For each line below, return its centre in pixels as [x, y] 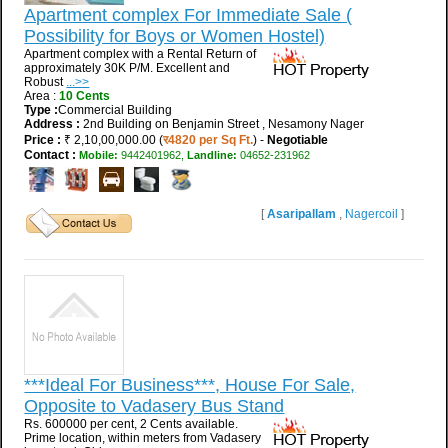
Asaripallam [301, 213]
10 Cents [85, 95]
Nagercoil [372, 213]
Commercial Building [115, 109]
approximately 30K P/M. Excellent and [127, 67]
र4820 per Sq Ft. [208, 139]
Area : [42, 95]
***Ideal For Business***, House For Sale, [190, 384]
